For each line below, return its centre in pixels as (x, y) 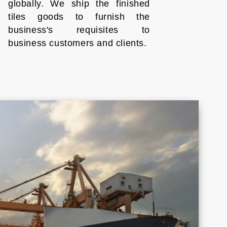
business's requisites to (79, 30)
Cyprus (108, 200)
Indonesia (152, 218)
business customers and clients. (77, 43)
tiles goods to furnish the (79, 17)
